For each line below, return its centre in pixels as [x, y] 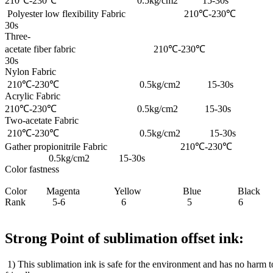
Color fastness [32, 169]
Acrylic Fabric [91, 96]
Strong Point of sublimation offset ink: [124, 239]
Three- [18, 36]
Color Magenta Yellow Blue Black [133, 191]
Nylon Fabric [89, 71]
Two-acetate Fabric [88, 120]
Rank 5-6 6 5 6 [124, 202]
